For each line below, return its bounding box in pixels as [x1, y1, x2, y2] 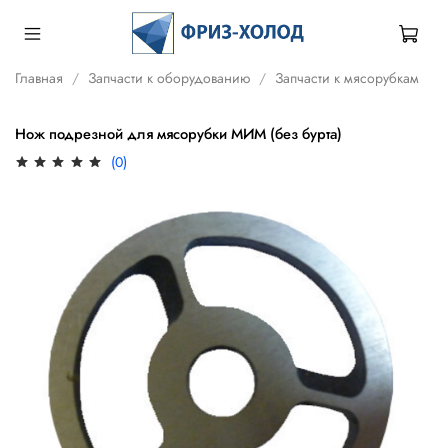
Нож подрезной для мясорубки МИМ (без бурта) [15, 123, 342, 146]
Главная [15, 67, 63, 88]
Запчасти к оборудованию [88, 67, 250, 88]
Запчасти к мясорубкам [275, 67, 419, 88]
